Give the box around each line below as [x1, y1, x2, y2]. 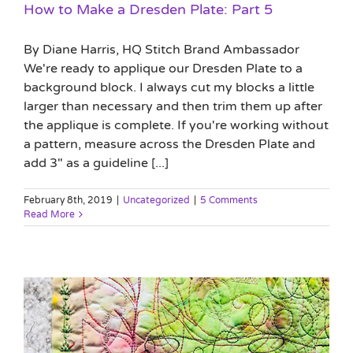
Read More [24, 208, 75, 220]
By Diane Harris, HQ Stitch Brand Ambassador [24, 41, 299, 58]
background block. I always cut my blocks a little [24, 79, 314, 95]
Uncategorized [123, 194, 190, 206]
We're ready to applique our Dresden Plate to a [24, 60, 303, 76]
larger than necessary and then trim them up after [24, 98, 322, 114]
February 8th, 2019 [24, 194, 113, 206]
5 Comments [200, 194, 258, 206]
